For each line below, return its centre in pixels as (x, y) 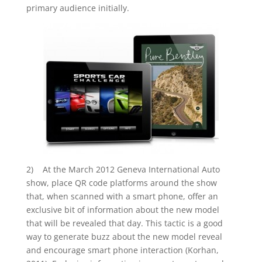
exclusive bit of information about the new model (123, 210)
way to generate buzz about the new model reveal (124, 237)
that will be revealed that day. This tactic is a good (124, 223)
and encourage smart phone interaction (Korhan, (122, 250)
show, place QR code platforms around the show (121, 183)
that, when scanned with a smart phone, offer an (122, 196)
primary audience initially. (77, 8)
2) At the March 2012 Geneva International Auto (123, 169)
